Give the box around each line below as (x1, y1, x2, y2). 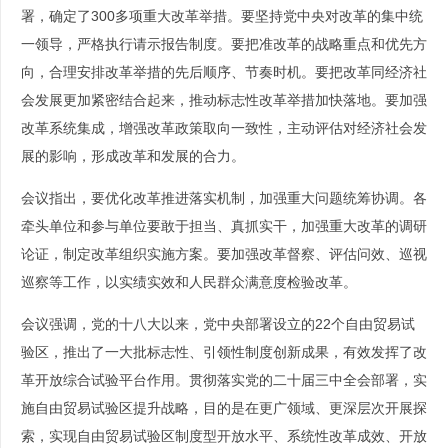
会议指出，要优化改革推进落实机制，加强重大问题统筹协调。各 (21, 190, 427, 207)
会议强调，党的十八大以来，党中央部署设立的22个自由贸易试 (21, 316, 415, 333)
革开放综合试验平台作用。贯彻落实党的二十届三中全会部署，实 (21, 372, 427, 389)
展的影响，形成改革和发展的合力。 (21, 148, 245, 165)
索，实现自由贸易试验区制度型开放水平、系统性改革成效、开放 (21, 428, 427, 445)
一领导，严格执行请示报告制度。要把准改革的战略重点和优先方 (21, 36, 427, 53)
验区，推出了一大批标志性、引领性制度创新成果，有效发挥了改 (21, 344, 427, 361)
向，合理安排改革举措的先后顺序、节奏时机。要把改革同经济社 (21, 64, 427, 81)
